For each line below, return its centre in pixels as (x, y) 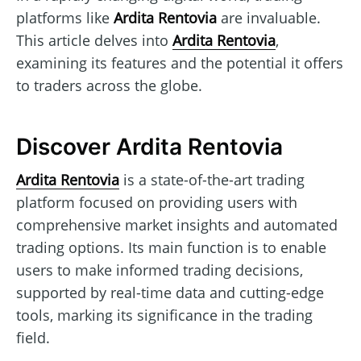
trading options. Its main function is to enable (171, 247)
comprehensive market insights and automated (177, 224)
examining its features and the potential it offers (180, 62)
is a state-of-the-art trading (212, 179)
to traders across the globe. (109, 85)
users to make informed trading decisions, (160, 270)
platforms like (65, 17)
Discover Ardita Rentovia (149, 147)
